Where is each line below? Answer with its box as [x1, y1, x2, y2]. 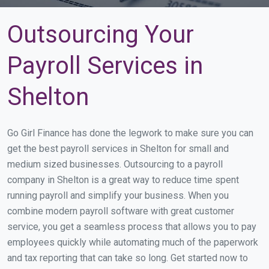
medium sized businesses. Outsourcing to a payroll [7, 159, 223, 170]
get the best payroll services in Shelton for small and [7, 143, 229, 154]
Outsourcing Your [7, 20, 194, 49]
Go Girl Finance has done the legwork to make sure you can [7, 127, 253, 139]
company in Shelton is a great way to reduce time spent [7, 174, 239, 186]
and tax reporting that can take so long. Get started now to [7, 252, 248, 264]
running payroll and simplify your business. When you [7, 190, 229, 201]
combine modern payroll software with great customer [7, 205, 234, 217]
